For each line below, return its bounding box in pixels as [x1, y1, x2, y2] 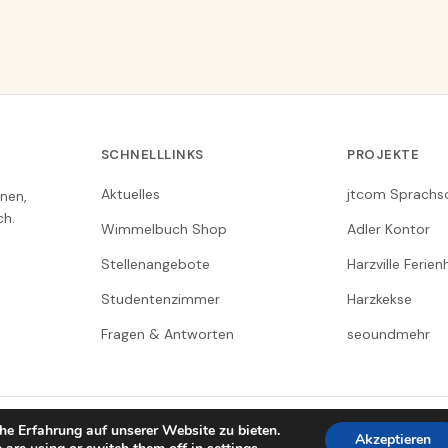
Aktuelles [100, 185, 160, 203]
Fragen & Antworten [100, 325, 234, 343]
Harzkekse [347, 290, 413, 308]
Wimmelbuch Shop [100, 220, 227, 238]
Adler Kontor [347, 220, 431, 238]
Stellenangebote [100, 255, 210, 273]
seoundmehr [347, 325, 431, 343]
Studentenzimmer [100, 290, 220, 308]
